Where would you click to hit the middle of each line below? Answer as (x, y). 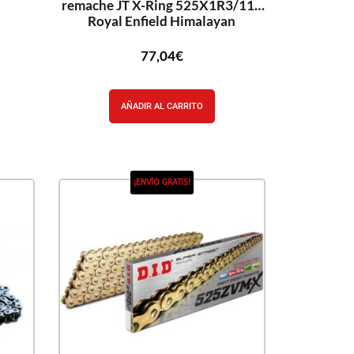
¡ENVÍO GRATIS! (162, 183)
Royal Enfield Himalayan (162, 21)
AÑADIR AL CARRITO (162, 106)
